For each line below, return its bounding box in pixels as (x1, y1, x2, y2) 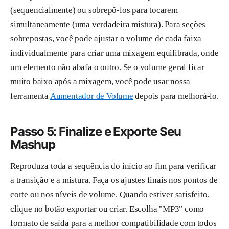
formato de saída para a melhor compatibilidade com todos (10, 218, 217, 228)
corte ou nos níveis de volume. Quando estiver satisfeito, (10, 189, 210, 199)
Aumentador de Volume (50, 91, 133, 101)
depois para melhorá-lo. (133, 91, 219, 101)
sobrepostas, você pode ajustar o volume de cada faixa (10, 34, 202, 44)
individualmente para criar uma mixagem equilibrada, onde (10, 48, 219, 58)
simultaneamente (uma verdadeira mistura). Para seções (10, 19, 206, 30)
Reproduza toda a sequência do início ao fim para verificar (10, 161, 217, 171)
